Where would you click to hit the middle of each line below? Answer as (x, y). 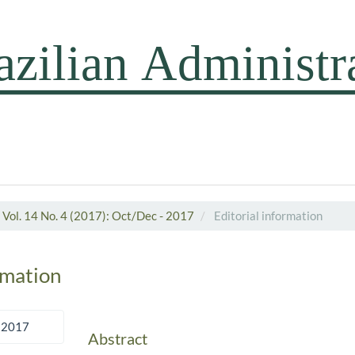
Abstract (118, 339)
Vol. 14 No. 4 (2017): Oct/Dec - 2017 (98, 215)
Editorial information (267, 215)
